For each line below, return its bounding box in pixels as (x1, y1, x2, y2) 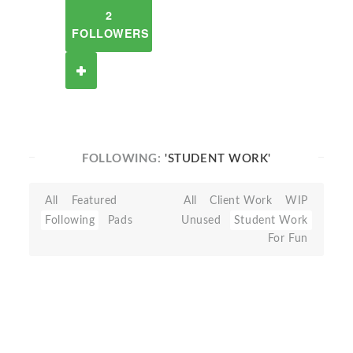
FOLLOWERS (72, 25, 150, 41)
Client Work (210, 195, 273, 206)
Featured (71, 195, 118, 206)
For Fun (267, 232, 308, 244)
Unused (180, 214, 221, 226)
